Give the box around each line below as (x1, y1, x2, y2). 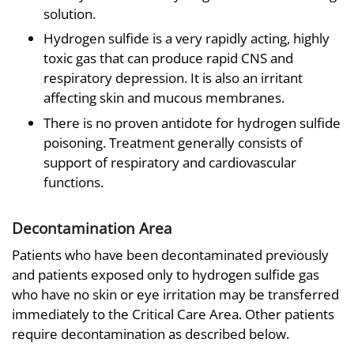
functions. (43, 173, 104, 192)
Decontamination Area (12, 218, 172, 239)
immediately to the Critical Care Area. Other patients (12, 304, 334, 323)
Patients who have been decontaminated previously (12, 245, 329, 264)
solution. (43, 4, 96, 23)
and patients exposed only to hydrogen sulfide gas (12, 265, 319, 284)
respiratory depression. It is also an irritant (43, 69, 303, 88)
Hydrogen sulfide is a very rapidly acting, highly (43, 29, 330, 48)
